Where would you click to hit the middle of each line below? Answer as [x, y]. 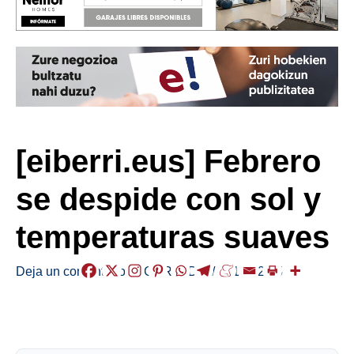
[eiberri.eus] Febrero [168, 161]
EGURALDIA [172, 271]
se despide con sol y [168, 199]
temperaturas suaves [173, 237]
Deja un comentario [71, 271]
